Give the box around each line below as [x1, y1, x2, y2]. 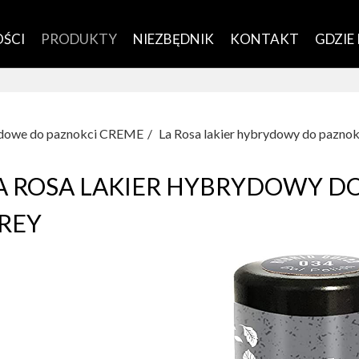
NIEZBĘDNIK [133, 30, 214, 47]
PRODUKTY [41, 30, 117, 47]
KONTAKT [230, 30, 299, 47]
